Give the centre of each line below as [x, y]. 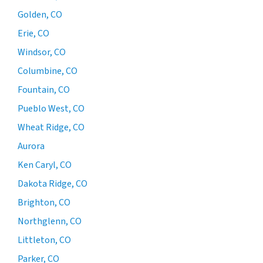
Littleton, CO [44, 240]
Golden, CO [40, 14]
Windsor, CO [42, 52]
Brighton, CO [44, 202]
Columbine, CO [48, 71]
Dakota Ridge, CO [53, 183]
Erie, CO [33, 33]
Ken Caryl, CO [45, 165]
